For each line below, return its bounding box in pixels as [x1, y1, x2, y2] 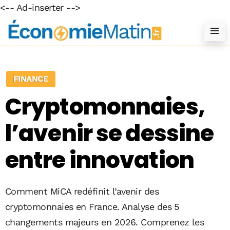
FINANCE [13, 74, 48, 84]
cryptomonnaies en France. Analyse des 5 [5, 201, 179, 212]
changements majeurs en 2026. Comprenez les [5, 217, 204, 227]
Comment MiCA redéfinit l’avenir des [5, 186, 159, 197]
